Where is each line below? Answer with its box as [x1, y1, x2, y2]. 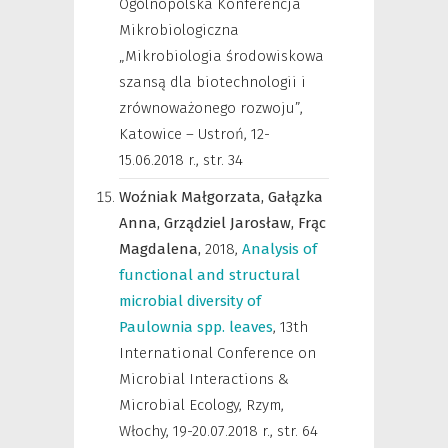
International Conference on [119, 344, 316, 362]
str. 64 [277, 422, 318, 440]
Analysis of [242, 240, 317, 258]
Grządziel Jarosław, [164, 214, 298, 232]
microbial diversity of [119, 292, 261, 310]
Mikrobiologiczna [119, 21, 239, 39]
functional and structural [119, 266, 300, 284]
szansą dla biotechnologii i [119, 73, 306, 91]
